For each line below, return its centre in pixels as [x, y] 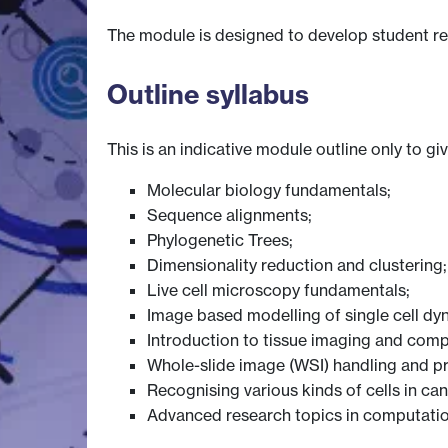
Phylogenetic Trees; [220, 239]
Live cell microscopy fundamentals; [278, 289]
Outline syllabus [208, 94]
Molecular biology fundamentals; [269, 189]
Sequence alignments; [229, 214]
